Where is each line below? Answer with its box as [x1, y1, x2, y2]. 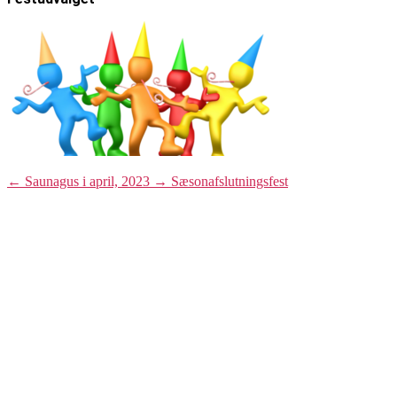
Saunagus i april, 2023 [25, 174, 150, 190]
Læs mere [38, 368, 109, 385]
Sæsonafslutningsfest [171, 174, 288, 190]
